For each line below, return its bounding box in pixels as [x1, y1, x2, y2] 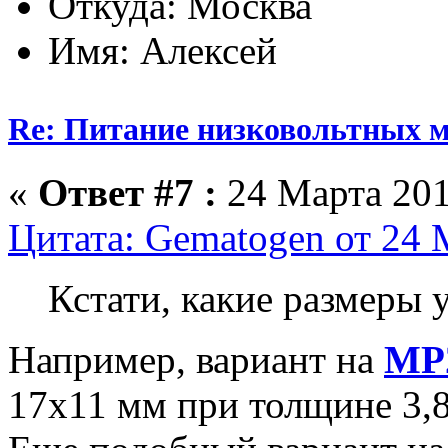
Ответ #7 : [38, 171, 217, 215]
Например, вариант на [8, 338, 384, 382]
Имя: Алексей [48, 28, 277, 72]
